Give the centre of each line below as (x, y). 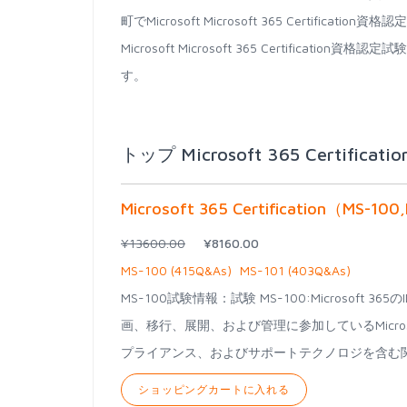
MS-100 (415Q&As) (176, 270)
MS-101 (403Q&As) (295, 270)
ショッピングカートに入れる (214, 389)
